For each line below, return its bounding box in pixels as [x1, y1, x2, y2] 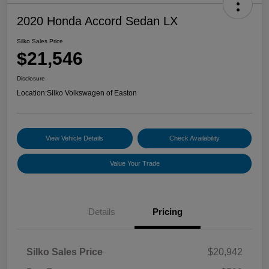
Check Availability [169, 134, 220, 142]
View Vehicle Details [46, 134, 104, 142]
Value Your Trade [109, 160, 160, 168]
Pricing [153, 207, 183, 217]
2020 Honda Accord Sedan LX [17, 14, 178, 28]
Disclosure [17, 75, 45, 82]
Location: [17, 89, 47, 98]
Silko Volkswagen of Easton [47, 89, 137, 98]
